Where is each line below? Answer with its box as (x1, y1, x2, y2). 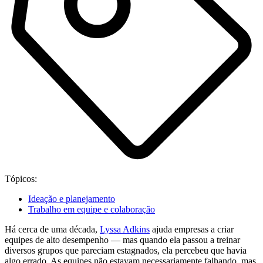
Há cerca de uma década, (5, 224, 100, 235)
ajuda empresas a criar (150, 224, 234, 235)
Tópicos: (5, 174, 37, 184)
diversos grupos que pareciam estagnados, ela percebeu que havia (5, 245, 247, 256)
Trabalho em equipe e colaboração (28, 204, 155, 215)
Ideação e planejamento (28, 194, 115, 204)
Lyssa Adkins (100, 224, 150, 235)
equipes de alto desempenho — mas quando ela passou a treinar (5, 235, 240, 245)
